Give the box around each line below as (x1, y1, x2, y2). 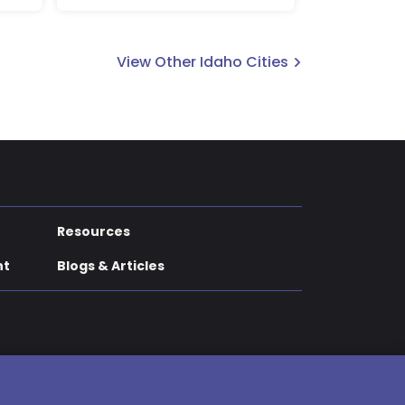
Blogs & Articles (57, 257, 165, 276)
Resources (57, 222, 130, 241)
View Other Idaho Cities (117, 52, 288, 73)
